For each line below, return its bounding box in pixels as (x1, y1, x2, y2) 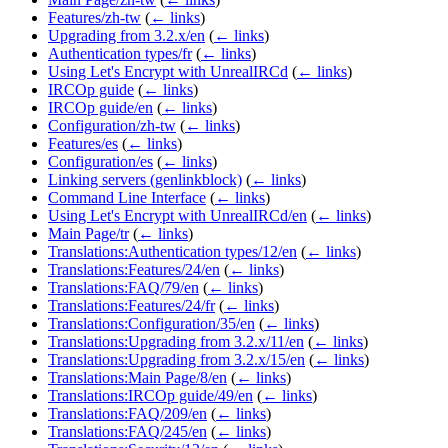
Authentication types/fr (48, 45, 192, 63)
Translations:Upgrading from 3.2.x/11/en (48, 333, 304, 351)
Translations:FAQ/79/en (48, 279, 199, 297)
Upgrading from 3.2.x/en (48, 27, 205, 45)
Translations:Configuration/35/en (48, 315, 255, 333)
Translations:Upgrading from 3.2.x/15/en (48, 351, 305, 369)
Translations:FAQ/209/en (48, 405, 207, 423)
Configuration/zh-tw (48, 117, 176, 135)
